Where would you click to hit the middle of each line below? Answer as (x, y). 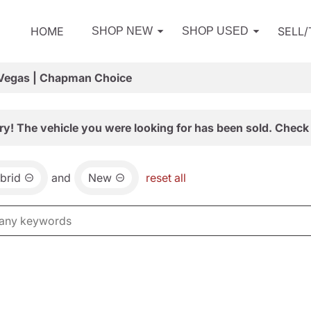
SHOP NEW (122, 31)
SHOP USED (215, 31)
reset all (166, 178)
